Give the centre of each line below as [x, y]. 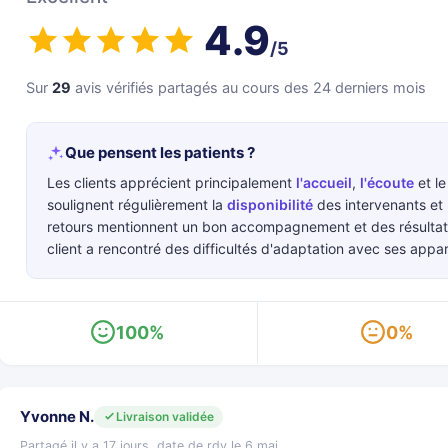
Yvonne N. [57, 416]
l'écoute [387, 182]
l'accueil [324, 182]
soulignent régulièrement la [137, 204]
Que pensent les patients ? [160, 152]
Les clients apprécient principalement [171, 182]
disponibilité [270, 204]
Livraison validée [165, 416]
